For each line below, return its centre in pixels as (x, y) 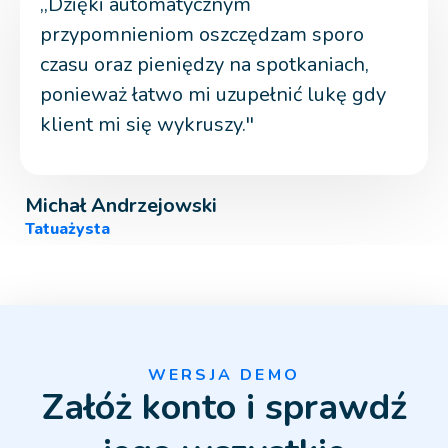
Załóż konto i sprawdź (224, 408)
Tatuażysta (67, 229)
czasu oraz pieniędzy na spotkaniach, (204, 65)
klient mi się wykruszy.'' (147, 125)
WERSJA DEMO (224, 375)
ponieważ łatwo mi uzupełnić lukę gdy (213, 95)
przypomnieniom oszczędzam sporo (202, 35)
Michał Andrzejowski (121, 206)
